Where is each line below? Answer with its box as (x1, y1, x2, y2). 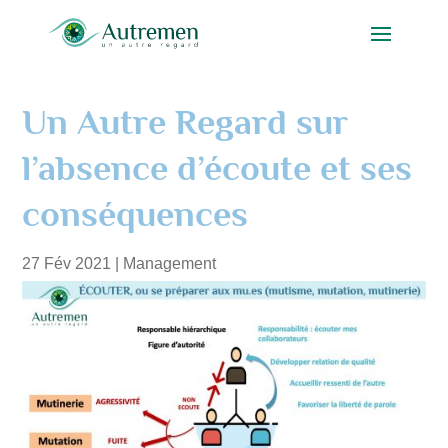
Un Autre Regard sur (22, 101, 349, 142)
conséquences (22, 193, 249, 234)
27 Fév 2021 (22, 254, 112, 272)
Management (123, 254, 217, 272)
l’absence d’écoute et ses (22, 147, 413, 188)
